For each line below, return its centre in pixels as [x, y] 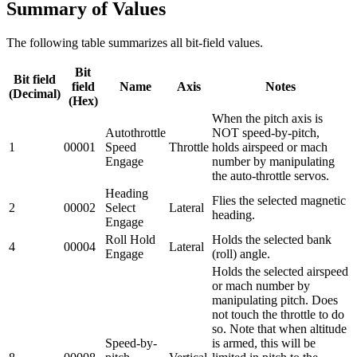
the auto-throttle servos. [271, 175]
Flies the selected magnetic [279, 200]
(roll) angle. [241, 253]
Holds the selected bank [272, 239]
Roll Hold [130, 239]
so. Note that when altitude [279, 328]
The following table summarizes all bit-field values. [135, 42]
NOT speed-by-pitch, [266, 132]
